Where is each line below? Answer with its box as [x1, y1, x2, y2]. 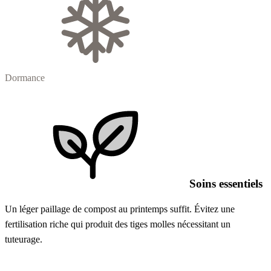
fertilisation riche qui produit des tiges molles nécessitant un [5, 219, 230, 230]
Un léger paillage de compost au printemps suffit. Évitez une [5, 204, 235, 215]
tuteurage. [5, 234, 42, 245]
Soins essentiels [186, 177, 263, 190]
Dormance [5, 72, 45, 83]
